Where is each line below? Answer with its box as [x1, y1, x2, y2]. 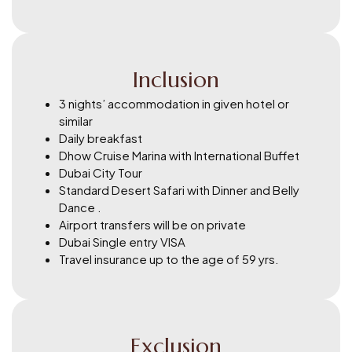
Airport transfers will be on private [59, 216, 248, 232]
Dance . [59, 199, 104, 214]
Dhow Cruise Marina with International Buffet [59, 147, 302, 163]
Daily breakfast [59, 130, 145, 145]
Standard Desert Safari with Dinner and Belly [59, 181, 299, 197]
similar [59, 112, 95, 128]
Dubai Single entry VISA [59, 233, 188, 249]
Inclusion [133, 65, 219, 93]
